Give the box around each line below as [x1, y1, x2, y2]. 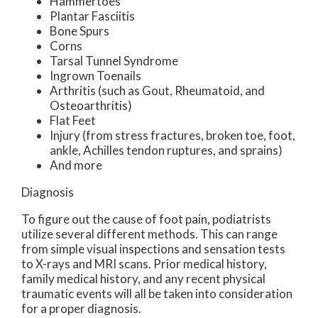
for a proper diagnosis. [21, 300, 141, 316]
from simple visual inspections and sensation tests [21, 241, 285, 256]
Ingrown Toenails [50, 67, 141, 83]
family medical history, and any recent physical [21, 270, 265, 286]
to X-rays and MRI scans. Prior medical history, [21, 256, 267, 271]
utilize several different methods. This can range [21, 226, 278, 241]
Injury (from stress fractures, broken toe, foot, [50, 127, 295, 143]
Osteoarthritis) [50, 97, 132, 113]
